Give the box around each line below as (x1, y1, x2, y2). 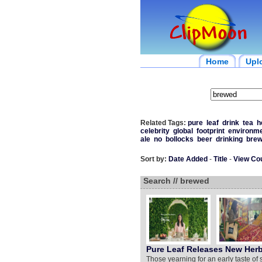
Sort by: (140, 155, 167, 163)
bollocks (165, 135, 194, 143)
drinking (215, 135, 243, 143)
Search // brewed (143, 176, 209, 185)
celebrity (140, 127, 170, 135)
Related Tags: (140, 119, 186, 127)
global (173, 127, 193, 135)
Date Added (168, 155, 208, 163)
